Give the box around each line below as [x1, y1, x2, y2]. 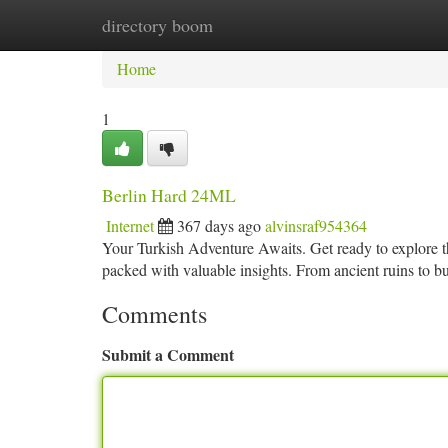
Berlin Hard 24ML [102, 183, 236, 207]
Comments [102, 298, 207, 330]
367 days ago [177, 215, 261, 236]
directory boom [102, 13, 213, 37]
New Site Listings [201, 14, 314, 35]
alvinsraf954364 [265, 215, 367, 236]
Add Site [344, 14, 400, 35]
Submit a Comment [102, 343, 234, 366]
